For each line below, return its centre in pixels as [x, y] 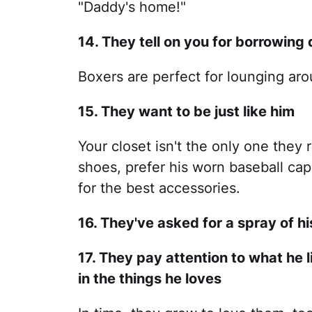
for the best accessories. [159, 188]
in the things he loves [150, 279]
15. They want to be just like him [186, 111]
